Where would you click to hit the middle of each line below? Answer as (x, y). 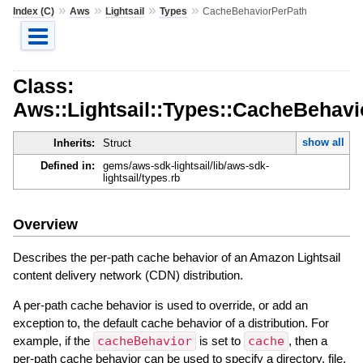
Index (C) (33, 11)
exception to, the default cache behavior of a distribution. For (171, 322)
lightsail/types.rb (141, 178)
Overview (45, 224)
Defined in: (67, 166)
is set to (220, 340)
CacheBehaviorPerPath (254, 11)
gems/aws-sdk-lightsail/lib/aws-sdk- (186, 166)
